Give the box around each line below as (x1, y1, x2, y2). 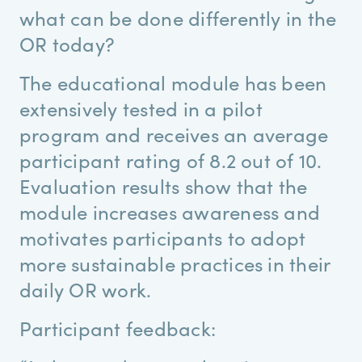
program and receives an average (19, 120, 329, 148)
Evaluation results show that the (19, 172, 308, 200)
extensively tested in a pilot (19, 95, 263, 122)
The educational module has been (19, 69, 327, 96)
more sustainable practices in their (19, 250, 330, 277)
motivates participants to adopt (19, 224, 306, 251)
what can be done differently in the (19, 4, 337, 32)
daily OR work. (19, 276, 152, 303)
